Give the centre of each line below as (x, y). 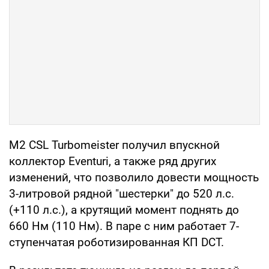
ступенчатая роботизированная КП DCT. (116, 243)
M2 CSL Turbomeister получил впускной (114, 145)
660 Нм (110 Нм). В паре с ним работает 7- (124, 226)
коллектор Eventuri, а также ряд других (113, 162)
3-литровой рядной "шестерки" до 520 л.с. (122, 194)
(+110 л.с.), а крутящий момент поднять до (124, 210)
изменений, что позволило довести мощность (134, 178)
